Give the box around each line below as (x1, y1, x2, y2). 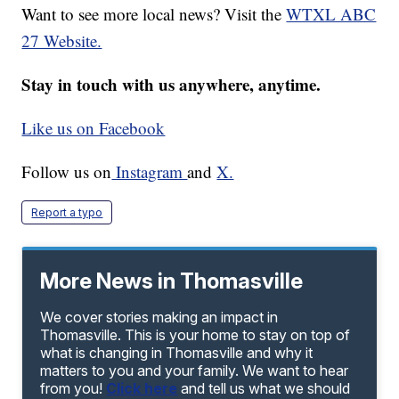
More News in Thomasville (40, 268, 304, 295)
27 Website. (21, 29, 102, 53)
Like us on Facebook (21, 117, 166, 140)
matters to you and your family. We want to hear (40, 362, 349, 380)
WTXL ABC (286, 3, 377, 26)
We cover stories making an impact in (40, 308, 279, 327)
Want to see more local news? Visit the (21, 3, 287, 26)
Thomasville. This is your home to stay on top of (40, 326, 351, 345)
